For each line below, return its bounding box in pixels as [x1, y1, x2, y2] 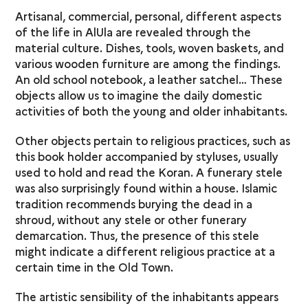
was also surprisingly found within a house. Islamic [15, 179, 278, 195]
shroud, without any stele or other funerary [15, 211, 247, 227]
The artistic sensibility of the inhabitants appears [15, 288, 279, 304]
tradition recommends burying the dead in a [15, 195, 253, 211]
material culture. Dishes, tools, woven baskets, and [15, 39, 285, 55]
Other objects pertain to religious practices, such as [15, 132, 291, 148]
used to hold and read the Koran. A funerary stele [15, 164, 283, 179]
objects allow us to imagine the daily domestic [15, 87, 263, 102]
